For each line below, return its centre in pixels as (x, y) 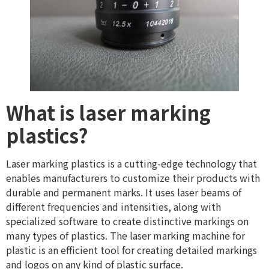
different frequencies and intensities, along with (113, 207)
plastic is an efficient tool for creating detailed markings (131, 250)
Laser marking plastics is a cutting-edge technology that (131, 164)
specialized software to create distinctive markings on (127, 221)
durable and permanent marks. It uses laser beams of (124, 192)
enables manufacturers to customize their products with (133, 178)
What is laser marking (108, 113)
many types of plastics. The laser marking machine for (125, 236)
